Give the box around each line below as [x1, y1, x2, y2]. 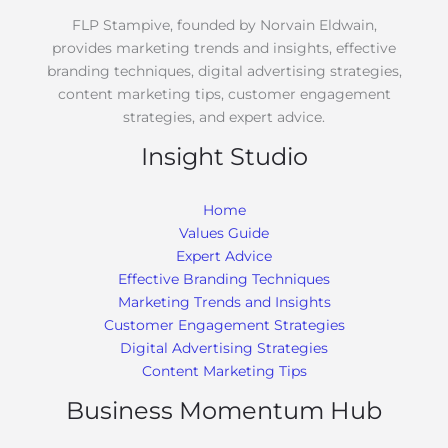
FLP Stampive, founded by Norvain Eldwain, [71, 15, 377, 34]
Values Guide [179, 223, 269, 242]
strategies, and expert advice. [123, 107, 325, 126]
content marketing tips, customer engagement [57, 84, 391, 103]
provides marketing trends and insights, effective [52, 38, 396, 57]
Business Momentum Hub [66, 395, 382, 425]
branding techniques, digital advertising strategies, [46, 61, 402, 80]
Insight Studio [140, 141, 308, 171]
